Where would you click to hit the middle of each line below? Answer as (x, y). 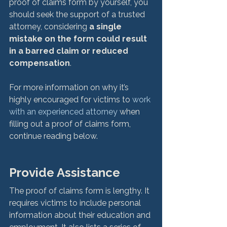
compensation (40, 63)
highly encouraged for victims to (71, 99)
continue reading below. (53, 136)
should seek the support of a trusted (78, 14)
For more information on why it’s (70, 87)
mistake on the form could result (79, 39)
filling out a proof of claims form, (71, 124)
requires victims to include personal (76, 203)
